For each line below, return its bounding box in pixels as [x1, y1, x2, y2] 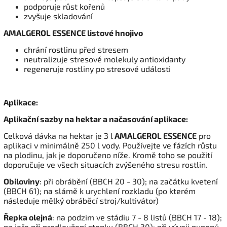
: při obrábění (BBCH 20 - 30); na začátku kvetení [40, 176, 218, 186]
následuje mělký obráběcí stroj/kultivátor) [4, 196, 159, 206]
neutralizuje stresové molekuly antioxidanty [24, 54, 185, 64]
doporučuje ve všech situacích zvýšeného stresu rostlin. [4, 160, 208, 170]
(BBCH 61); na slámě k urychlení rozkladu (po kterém [4, 186, 196, 196]
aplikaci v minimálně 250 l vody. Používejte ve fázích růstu [4, 140, 217, 150]
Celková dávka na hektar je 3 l [4, 131, 113, 141]
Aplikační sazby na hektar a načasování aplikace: [4, 114, 188, 124]
